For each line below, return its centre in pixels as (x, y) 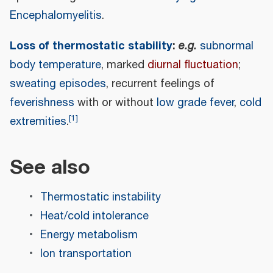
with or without (115, 103)
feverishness (42, 103)
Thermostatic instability (100, 197)
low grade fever (195, 103)
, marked (124, 66)
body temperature (55, 66)
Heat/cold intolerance (94, 216)
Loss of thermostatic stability (91, 46)
